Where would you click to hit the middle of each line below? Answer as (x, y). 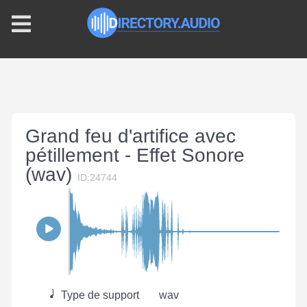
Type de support (99, 295)
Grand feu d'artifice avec (131, 136)
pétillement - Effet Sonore (135, 155)
